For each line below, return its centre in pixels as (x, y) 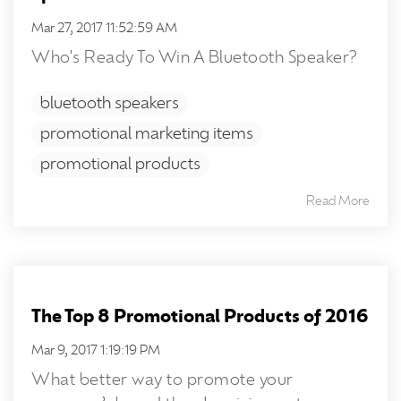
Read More (338, 201)
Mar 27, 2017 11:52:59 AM (104, 29)
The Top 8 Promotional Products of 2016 (200, 317)
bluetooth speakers (110, 104)
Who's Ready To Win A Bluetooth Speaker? (194, 58)
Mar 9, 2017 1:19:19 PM (96, 351)
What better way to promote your (162, 380)
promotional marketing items (147, 134)
